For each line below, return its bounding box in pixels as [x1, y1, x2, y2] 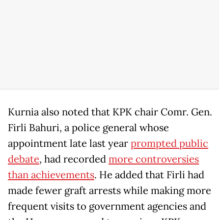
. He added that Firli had [94, 168, 204, 182]
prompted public [131, 137, 208, 150]
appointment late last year [8, 137, 131, 150]
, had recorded [39, 153, 109, 166]
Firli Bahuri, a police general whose [8, 121, 169, 135]
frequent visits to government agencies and [8, 200, 206, 213]
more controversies [109, 153, 199, 166]
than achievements [8, 168, 94, 182]
